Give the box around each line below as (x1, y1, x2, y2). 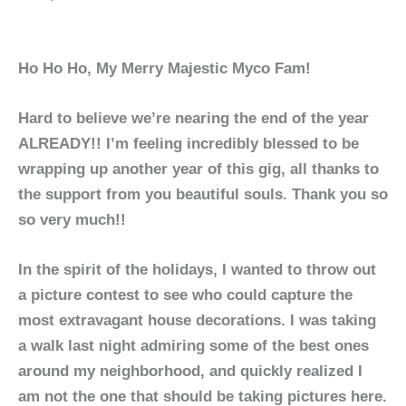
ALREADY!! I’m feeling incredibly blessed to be (18, 135, 359, 153)
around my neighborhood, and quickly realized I (18, 362, 362, 381)
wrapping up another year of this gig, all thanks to (18, 160, 379, 179)
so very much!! (18, 211, 126, 229)
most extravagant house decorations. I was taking (18, 312, 376, 330)
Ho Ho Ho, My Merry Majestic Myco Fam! (18, 59, 311, 77)
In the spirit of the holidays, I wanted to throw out (18, 261, 376, 279)
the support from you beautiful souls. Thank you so (18, 186, 388, 204)
